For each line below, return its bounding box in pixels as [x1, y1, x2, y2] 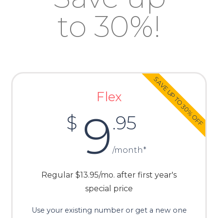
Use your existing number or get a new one [31, 206, 187, 215]
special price [85, 184, 133, 194]
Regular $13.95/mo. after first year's [41, 170, 177, 180]
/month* [112, 145, 146, 155]
